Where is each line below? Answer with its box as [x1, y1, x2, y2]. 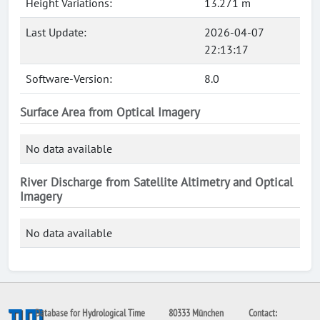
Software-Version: [26, 71, 112, 86]
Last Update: [26, 25, 86, 39]
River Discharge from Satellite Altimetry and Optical [20, 174, 293, 190]
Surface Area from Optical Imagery [20, 104, 200, 120]
